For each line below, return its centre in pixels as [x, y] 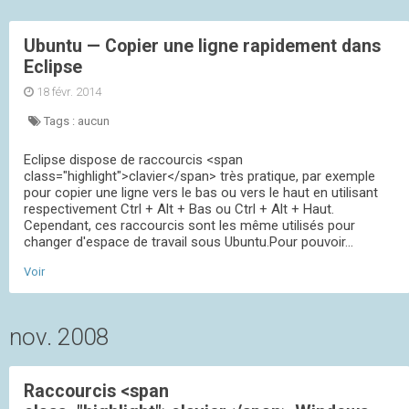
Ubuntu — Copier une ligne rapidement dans [202, 47]
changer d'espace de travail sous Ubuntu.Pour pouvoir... [189, 242]
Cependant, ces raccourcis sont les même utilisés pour [189, 226]
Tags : [59, 121]
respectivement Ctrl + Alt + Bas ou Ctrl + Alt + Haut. [179, 210]
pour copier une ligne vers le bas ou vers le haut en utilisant [201, 193]
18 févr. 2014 [69, 92]
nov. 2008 [59, 336]
